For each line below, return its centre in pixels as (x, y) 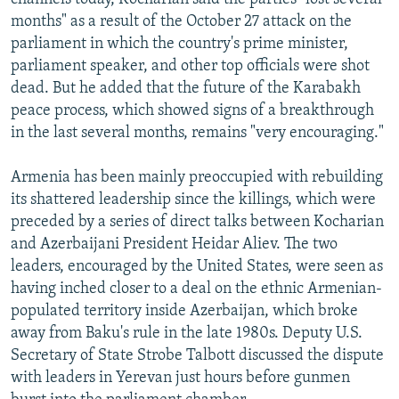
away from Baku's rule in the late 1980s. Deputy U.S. (187, 333)
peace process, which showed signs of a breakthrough (192, 110)
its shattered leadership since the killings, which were (193, 199)
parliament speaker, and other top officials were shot (190, 66)
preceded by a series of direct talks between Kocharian (197, 222)
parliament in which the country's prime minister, (179, 44)
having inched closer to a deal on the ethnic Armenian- (196, 289)
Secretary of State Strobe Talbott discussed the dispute (197, 355)
